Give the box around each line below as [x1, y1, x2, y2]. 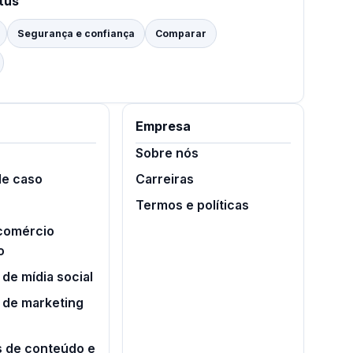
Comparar [155, 28, 206, 40]
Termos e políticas [135, 198, 249, 213]
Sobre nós [135, 146, 199, 161]
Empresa [135, 119, 191, 134]
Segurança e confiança [17, 28, 135, 40]
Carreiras [135, 172, 194, 187]
